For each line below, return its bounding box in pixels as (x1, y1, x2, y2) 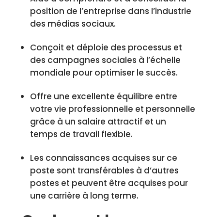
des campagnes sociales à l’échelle (30, 54, 181, 66)
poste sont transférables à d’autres (30, 165, 179, 176)
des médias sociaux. (30, 18, 116, 30)
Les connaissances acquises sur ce (30, 152, 177, 164)
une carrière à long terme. (30, 190, 139, 201)
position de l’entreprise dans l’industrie (30, 5, 191, 17)
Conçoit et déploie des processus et (30, 42, 182, 53)
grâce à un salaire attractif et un (30, 116, 166, 127)
